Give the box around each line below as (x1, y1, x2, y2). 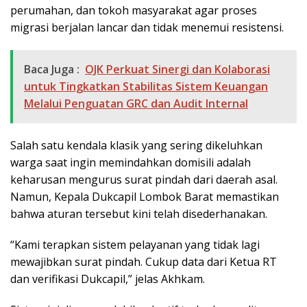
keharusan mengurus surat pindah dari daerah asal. (10, 172, 278, 187)
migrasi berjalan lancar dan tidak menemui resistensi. (10, 20, 284, 35)
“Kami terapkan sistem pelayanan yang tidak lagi (10, 237, 260, 252)
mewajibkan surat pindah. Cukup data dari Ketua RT (10, 254, 277, 269)
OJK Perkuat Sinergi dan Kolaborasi (85, 62, 270, 77)
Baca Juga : (24, 62, 79, 77)
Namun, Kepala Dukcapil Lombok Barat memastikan (10, 189, 279, 204)
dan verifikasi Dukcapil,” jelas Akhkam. (10, 271, 205, 286)
